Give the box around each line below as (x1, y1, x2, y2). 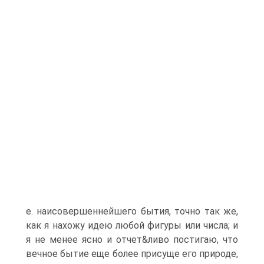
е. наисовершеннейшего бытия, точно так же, (26, 206, 238, 217)
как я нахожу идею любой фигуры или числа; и (26, 220, 238, 231)
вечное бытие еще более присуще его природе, (26, 248, 238, 259)
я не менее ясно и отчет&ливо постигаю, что (26, 234, 238, 245)
